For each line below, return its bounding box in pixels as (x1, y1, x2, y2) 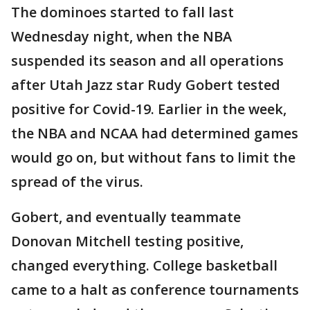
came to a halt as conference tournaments (11, 280, 299, 300)
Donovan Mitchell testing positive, (11, 232, 244, 251)
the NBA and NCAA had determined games (11, 124, 298, 143)
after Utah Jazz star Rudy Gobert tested (11, 75, 280, 95)
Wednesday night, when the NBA (11, 27, 232, 46)
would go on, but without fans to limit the (11, 148, 295, 167)
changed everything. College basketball (11, 256, 277, 275)
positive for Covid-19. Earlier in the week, (11, 100, 286, 119)
